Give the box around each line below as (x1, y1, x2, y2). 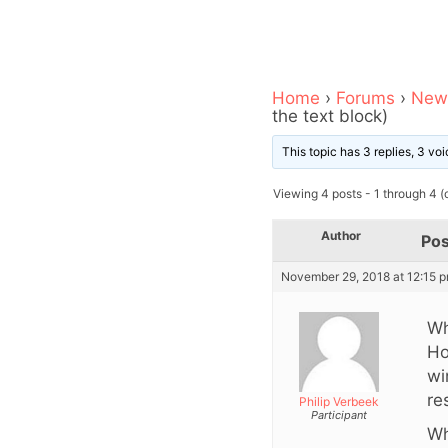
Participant (310, 408, 367, 423)
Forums (336, 88, 395, 109)
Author (321, 228, 361, 244)
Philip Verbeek (298, 394, 379, 410)
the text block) (272, 106, 388, 127)
